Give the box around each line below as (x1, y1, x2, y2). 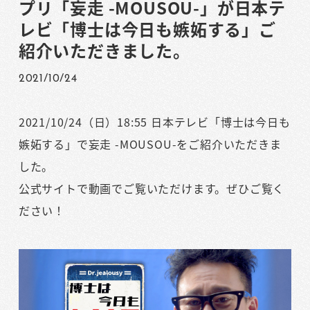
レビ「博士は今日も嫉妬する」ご (18, 16, 276, 41)
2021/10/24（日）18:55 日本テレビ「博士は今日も (18, 113, 291, 130)
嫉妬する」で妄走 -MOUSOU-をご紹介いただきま (18, 135, 282, 152)
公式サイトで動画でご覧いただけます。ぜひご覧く (18, 179, 285, 197)
